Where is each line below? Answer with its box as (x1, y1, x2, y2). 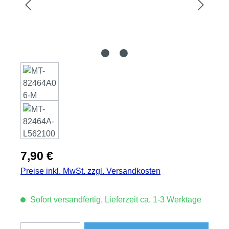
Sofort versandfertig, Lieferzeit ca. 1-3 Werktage (28, 195, 201, 204)
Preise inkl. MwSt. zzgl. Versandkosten (20, 166, 161, 175)
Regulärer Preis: (20, 148, 79, 157)
